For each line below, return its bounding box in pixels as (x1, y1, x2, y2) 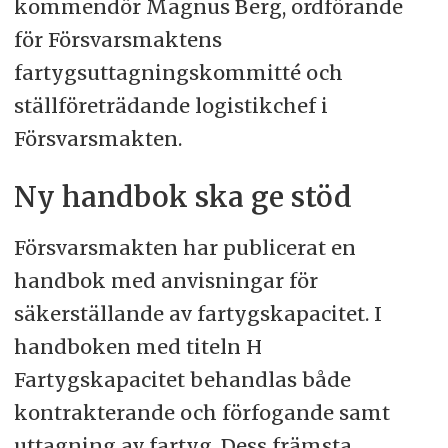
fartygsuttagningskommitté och (13, 59, 343, 85)
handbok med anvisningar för (13, 267, 318, 293)
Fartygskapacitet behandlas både (13, 366, 351, 392)
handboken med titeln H (13, 333, 262, 359)
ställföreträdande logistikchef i (13, 92, 328, 118)
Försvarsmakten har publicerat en (13, 234, 356, 260)
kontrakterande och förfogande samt (13, 399, 390, 425)
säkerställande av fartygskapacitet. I (13, 300, 382, 326)
